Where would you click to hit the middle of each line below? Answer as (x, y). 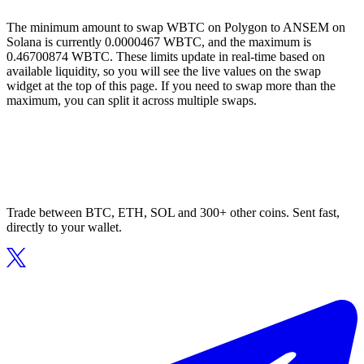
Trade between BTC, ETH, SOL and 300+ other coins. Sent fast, (173, 213)
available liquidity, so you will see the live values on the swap (164, 71)
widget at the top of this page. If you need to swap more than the (171, 86)
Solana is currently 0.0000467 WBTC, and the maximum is (159, 42)
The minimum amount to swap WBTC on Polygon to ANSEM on (176, 28)
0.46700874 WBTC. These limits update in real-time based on (166, 57)
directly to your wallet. (64, 227)
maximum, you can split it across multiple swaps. (132, 101)
